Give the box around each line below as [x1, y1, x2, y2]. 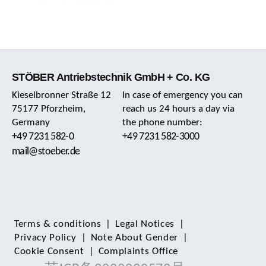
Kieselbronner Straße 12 [12, 90, 111, 100]
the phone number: [122, 118, 203, 128]
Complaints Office [98, 246, 179, 256]
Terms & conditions [14, 219, 102, 229]
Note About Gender [90, 233, 179, 243]
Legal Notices [115, 219, 175, 229]
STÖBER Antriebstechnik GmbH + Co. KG [12, 71, 210, 83]
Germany [12, 118, 50, 128]
